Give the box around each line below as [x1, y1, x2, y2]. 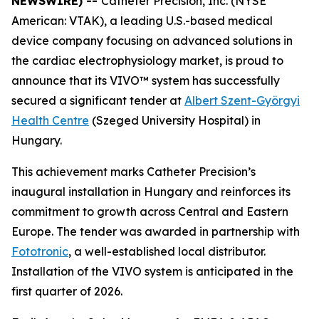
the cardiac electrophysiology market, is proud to [11, 53, 283, 68]
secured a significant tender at [11, 93, 184, 108]
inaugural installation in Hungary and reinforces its [11, 184, 291, 199]
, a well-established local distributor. [68, 244, 266, 258]
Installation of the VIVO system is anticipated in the [11, 264, 293, 278]
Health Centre [11, 113, 89, 127]
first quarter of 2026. [11, 284, 122, 298]
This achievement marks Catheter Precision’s [11, 164, 256, 179]
